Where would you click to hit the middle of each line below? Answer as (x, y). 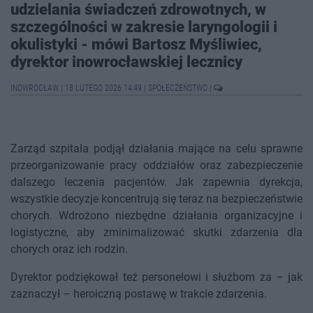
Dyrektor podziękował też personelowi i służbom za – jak (156, 277)
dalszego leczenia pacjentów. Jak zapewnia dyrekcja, (156, 182)
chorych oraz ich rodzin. (69, 249)
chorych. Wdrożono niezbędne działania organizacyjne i (156, 216)
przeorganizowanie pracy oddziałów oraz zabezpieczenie (156, 166)
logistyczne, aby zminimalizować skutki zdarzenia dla (156, 233)
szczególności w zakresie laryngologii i (144, 27)
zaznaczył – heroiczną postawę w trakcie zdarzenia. (139, 294)
